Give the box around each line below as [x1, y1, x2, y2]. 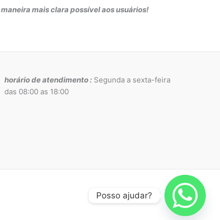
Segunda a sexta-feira [92, 75, 171, 84]
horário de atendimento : [4, 75, 92, 84]
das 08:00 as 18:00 [4, 86, 69, 96]
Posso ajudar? [96, 190, 152, 200]
